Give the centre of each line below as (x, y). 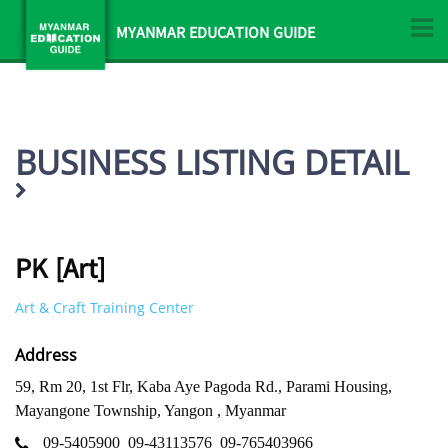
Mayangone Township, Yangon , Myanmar (150, 410)
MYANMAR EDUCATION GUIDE (215, 34)
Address (46, 355)
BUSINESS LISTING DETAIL (212, 162)
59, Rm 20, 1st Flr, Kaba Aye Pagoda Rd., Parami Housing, (203, 386)
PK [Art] (60, 272)
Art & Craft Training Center (104, 307)
